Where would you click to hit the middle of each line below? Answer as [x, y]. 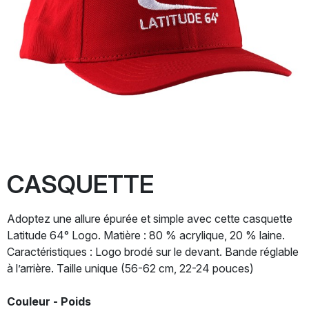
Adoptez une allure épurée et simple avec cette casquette [150, 219]
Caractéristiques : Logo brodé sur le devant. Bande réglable [153, 252]
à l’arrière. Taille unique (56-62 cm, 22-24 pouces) [130, 268]
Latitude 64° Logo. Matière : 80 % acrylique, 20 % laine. [146, 235]
